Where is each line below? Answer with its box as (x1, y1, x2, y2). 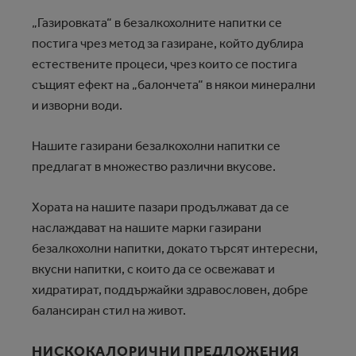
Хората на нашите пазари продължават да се (32, 199, 289, 215)
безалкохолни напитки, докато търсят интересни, (32, 241, 318, 256)
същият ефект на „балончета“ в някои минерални (32, 77, 315, 92)
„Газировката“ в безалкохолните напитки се (32, 15, 282, 30)
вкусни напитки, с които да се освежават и (32, 261, 275, 277)
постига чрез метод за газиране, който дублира (32, 36, 304, 51)
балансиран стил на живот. (32, 303, 188, 318)
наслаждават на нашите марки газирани (32, 220, 261, 235)
